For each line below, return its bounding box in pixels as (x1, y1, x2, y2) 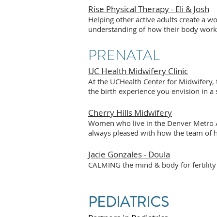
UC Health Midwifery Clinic (88, 65, 188, 77)
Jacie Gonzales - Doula (88, 149, 170, 160)
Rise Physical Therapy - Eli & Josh (88, 3, 209, 15)
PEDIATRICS (88, 192, 169, 213)
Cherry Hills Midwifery (88, 107, 172, 119)
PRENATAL (88, 45, 160, 66)
